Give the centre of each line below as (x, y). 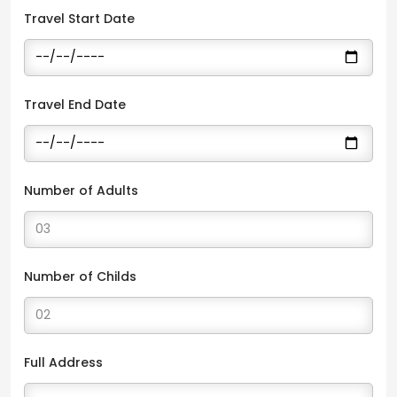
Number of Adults (81, 190)
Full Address (63, 362)
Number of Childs (80, 276)
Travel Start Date (79, 18)
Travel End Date (75, 104)
